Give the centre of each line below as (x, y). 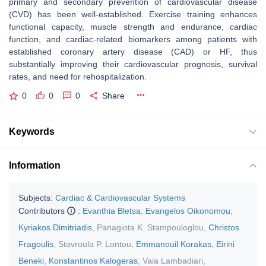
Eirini (225, 244)
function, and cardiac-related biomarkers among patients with (133, 39)
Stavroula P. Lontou (95, 244)
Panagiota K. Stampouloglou (150, 227)
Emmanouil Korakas (174, 244)
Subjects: (36, 197)
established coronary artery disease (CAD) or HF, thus (133, 52)
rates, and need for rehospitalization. (79, 77)
